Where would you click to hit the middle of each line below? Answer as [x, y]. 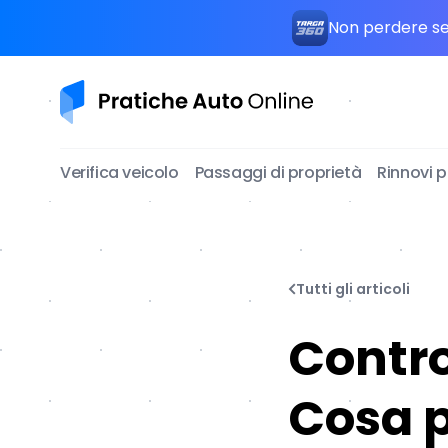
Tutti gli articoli [353, 289]
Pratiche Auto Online [140, 90]
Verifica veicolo [119, 172]
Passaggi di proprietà [278, 172]
